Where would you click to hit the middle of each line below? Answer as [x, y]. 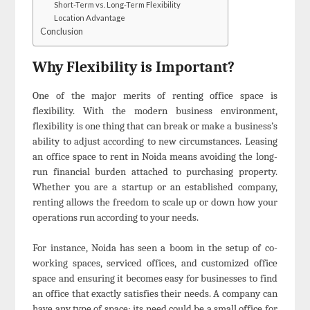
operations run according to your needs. [116, 217]
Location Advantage [90, 17]
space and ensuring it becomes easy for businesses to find [155, 279]
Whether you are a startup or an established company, [155, 186]
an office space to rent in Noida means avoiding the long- [155, 156]
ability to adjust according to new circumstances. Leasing [155, 141]
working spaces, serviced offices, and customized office [155, 263]
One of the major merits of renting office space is [155, 95]
